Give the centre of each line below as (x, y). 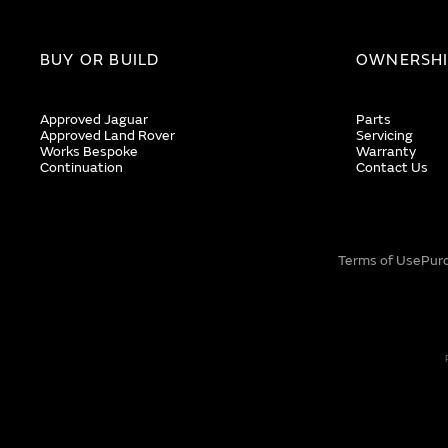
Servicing (384, 135)
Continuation (81, 167)
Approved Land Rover (107, 135)
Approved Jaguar (94, 119)
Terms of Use (379, 260)
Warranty (386, 151)
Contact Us (392, 167)
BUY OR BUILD (100, 60)
